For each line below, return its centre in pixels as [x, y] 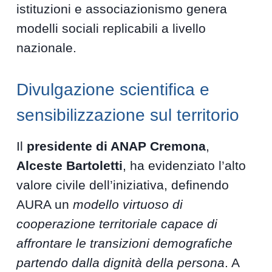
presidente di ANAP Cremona [117, 146]
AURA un [45, 205]
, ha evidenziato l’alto [185, 166]
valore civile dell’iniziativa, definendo [123, 185]
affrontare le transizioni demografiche [125, 243]
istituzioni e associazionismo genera [122, 9]
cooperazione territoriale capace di [117, 224]
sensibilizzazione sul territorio [128, 115]
